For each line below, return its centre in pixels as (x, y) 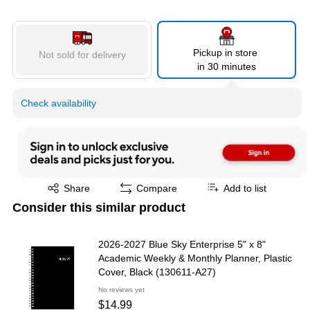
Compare (157, 188)
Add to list (245, 188)
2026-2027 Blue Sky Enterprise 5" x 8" (182, 244)
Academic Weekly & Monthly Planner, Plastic (195, 258)
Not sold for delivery (82, 55)
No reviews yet (121, 289)
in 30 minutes (227, 66)
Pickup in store (227, 53)
